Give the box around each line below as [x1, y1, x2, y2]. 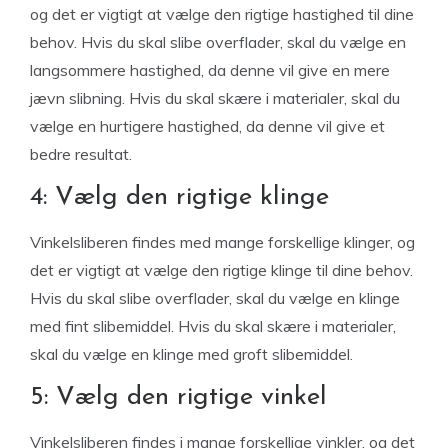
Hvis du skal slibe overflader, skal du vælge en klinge [30, 288, 400, 308]
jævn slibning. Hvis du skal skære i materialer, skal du [30, 88, 400, 108]
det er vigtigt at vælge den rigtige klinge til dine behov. [30, 260, 413, 280]
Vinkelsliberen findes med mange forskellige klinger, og [30, 232, 415, 252]
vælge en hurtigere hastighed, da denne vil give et [30, 116, 385, 136]
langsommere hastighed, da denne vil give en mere [30, 60, 390, 80]
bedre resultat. [30, 144, 136, 164]
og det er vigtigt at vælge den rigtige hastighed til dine [30, 4, 414, 24]
